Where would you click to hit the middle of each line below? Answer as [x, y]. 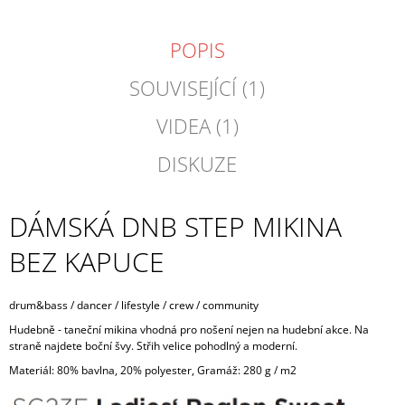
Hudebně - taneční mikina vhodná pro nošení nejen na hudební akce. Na [189, 330]
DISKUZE [198, 164]
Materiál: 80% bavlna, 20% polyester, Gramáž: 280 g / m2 [153, 371]
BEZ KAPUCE [87, 262]
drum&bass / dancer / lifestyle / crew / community [134, 306]
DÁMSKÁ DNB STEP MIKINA [175, 227]
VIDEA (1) [197, 126]
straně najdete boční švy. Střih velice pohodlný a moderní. [153, 346]
